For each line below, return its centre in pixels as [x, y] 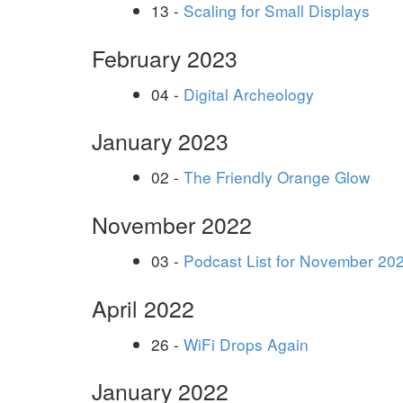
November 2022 [172, 224]
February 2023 [165, 57]
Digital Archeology [249, 94]
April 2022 [143, 307]
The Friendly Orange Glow [277, 177]
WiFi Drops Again [246, 344]
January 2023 [160, 141]
